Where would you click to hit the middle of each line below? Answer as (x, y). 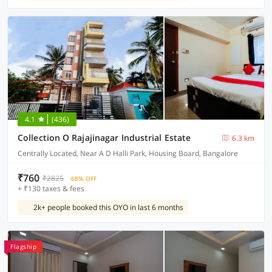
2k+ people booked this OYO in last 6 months (108, 207)
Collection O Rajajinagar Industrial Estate (104, 138)
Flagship (23, 246)
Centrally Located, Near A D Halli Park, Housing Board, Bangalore (128, 153)
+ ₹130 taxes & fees (51, 189)
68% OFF (84, 178)
